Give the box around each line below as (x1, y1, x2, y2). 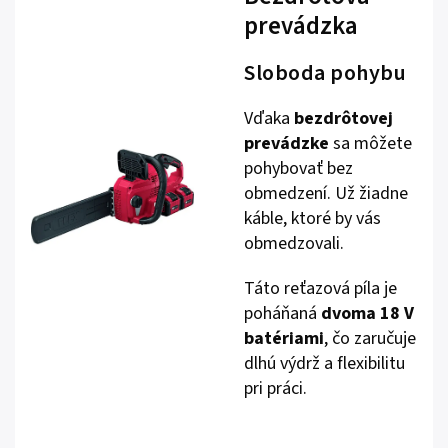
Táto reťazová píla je (244, 276, 397, 302)
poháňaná (244, 301, 321, 327)
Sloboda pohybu (244, 57, 406, 90)
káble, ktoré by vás (244, 206, 381, 232)
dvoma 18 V (321, 301, 414, 327)
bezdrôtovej (294, 106, 393, 132)
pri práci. (244, 376, 307, 402)
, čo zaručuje (324, 326, 416, 352)
